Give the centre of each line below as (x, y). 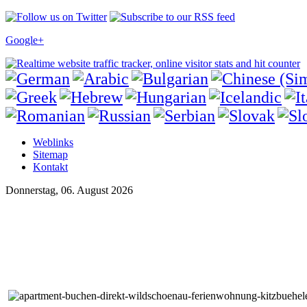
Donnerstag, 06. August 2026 (69, 190)
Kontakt (50, 167)
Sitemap (50, 155)
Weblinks (53, 142)
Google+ (25, 40)
